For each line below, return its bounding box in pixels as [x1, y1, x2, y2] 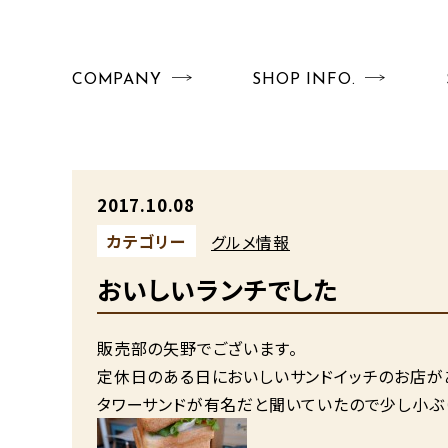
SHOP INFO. [252, 72, 356, 88]
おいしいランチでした [97, 271, 339, 307]
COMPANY [72, 72, 162, 88]
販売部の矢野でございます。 [97, 336, 298, 360]
